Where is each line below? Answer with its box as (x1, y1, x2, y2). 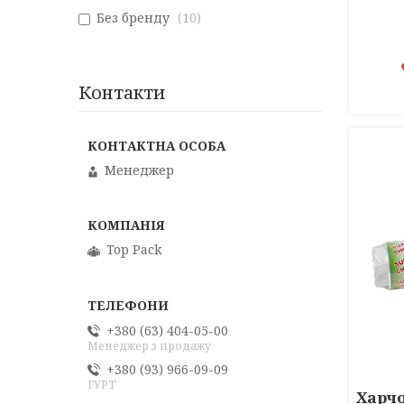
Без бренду (96, 9, 170, 26)
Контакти (78, 80, 166, 105)
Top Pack (106, 241, 161, 259)
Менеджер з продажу (87, 338, 211, 354)
